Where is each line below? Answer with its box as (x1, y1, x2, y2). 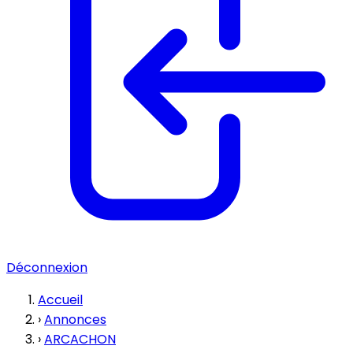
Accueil (38, 291, 83, 309)
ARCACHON (44, 330, 116, 348)
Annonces (44, 310, 106, 329)
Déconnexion (6, 258, 87, 277)
